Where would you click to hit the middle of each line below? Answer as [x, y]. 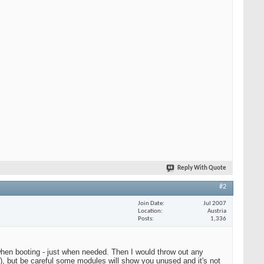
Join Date [150, 203]
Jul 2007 [215, 203]
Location [149, 211]
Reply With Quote [202, 169]
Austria [217, 211]
